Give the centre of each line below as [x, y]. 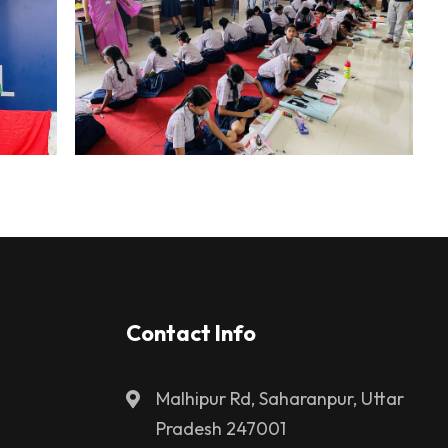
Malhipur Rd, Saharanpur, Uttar [280, 398]
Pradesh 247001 [221, 428]
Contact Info [191, 332]
